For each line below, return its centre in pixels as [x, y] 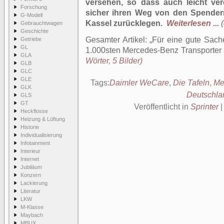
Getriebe [31, 39]
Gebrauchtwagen [41, 23]
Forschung [34, 7]
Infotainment [35, 143]
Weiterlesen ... [193, 23]
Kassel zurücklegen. [124, 23]
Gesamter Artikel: [118, 40]
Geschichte [34, 31]
